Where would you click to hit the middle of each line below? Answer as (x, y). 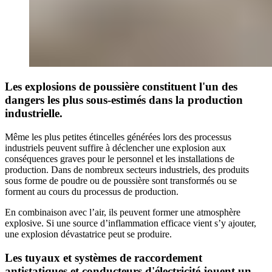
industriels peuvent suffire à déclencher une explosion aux (115, 148)
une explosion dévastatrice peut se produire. (88, 234)
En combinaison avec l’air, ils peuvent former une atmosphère (123, 212)
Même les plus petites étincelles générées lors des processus (118, 137)
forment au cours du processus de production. (92, 192)
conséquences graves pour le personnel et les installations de (120, 159)
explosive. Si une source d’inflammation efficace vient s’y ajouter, (131, 223)
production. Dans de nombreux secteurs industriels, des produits (127, 170)
